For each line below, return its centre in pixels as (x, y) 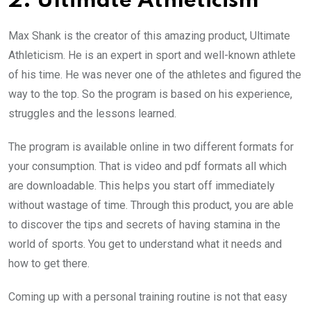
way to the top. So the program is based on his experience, (150, 94)
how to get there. (49, 263)
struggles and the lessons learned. (92, 113)
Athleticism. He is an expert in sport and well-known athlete (152, 55)
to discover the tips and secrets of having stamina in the (144, 224)
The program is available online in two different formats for (151, 146)
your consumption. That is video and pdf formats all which (148, 166)
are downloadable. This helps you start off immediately (142, 185)
